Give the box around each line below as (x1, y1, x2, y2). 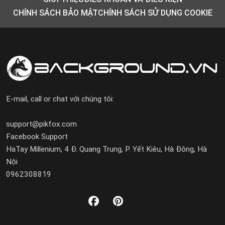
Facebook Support (6, 132, 68, 141)
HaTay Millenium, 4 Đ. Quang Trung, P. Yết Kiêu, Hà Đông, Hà (6, 144, 207, 154)
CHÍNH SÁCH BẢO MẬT (13, 8, 98, 18)
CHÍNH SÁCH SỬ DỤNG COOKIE (97, 8, 212, 18)
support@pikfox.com (6, 119, 77, 129)
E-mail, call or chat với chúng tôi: (6, 94, 114, 103)
